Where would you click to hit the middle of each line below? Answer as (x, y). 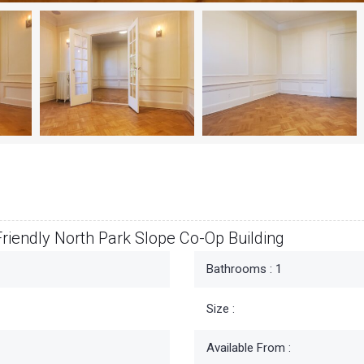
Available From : (249, 348)
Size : (221, 309)
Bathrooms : (239, 269)
